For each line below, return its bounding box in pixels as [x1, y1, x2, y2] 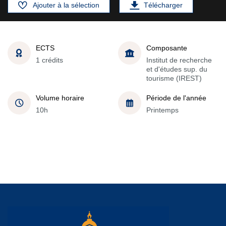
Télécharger [144, 1, 183, 9]
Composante [146, 43, 187, 52]
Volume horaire [36, 93, 84, 102]
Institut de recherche [146, 55, 212, 64]
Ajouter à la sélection [33, 1, 99, 9]
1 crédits [36, 55, 63, 64]
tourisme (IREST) [146, 74, 202, 82]
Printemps [146, 105, 179, 114]
